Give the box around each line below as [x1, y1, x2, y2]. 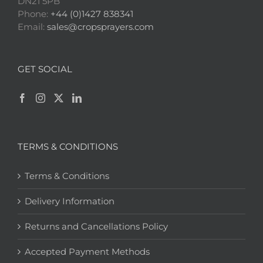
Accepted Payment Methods [25, 246, 150, 258]
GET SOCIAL [18, 63, 72, 75]
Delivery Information [25, 195, 114, 207]
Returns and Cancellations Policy [25, 221, 168, 232]
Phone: [18, 8, 50, 20]
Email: [18, 21, 47, 33]
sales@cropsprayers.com [47, 21, 154, 33]
